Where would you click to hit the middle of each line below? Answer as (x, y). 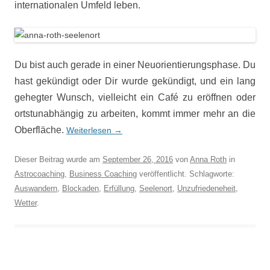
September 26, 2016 (138, 159)
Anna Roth (208, 159)
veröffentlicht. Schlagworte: (186, 174)
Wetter (26, 203)
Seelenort (156, 188)
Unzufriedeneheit (206, 188)
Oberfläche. (39, 130)
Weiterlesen (90, 130)
